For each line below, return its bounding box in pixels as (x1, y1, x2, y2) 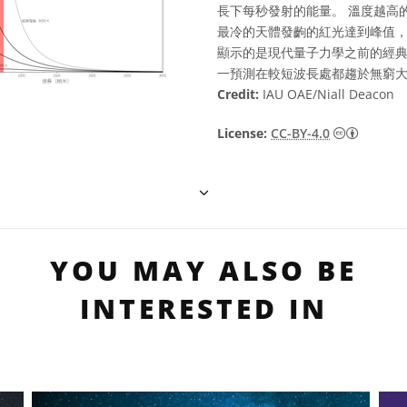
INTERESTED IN (79, 290, 328, 327)
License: (217, 124, 267, 142)
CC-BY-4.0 (271, 124, 330, 142)
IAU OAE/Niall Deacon (259, 85, 394, 103)
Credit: (217, 85, 259, 103)
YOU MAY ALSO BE (50, 252, 357, 289)
